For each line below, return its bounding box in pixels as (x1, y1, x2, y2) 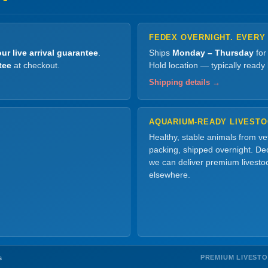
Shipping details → (149, 78, 220, 87)
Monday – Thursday (172, 48, 254, 57)
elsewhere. (149, 170, 190, 179)
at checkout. (11, 60, 60, 70)
